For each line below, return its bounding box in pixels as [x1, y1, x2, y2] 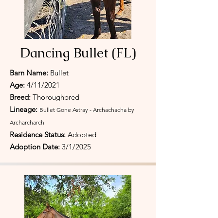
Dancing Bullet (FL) [19, 44, 136, 61]
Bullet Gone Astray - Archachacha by [39, 106, 134, 113]
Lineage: [10, 105, 39, 114]
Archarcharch [10, 119, 44, 126]
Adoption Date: [10, 142, 62, 151]
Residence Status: [10, 130, 66, 139]
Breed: [10, 92, 31, 102]
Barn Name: [10, 68, 48, 77]
